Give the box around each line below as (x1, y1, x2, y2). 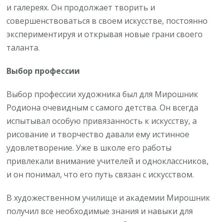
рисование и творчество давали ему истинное (6, 128, 190, 140)
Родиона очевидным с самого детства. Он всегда (6, 102, 199, 113)
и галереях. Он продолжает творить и (6, 1, 156, 13)
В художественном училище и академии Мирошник (6, 192, 211, 203)
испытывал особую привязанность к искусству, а (6, 115, 197, 126)
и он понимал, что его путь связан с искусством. (6, 168, 194, 180)
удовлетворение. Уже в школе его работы (6, 142, 172, 153)
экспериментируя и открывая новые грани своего (6, 28, 203, 40)
